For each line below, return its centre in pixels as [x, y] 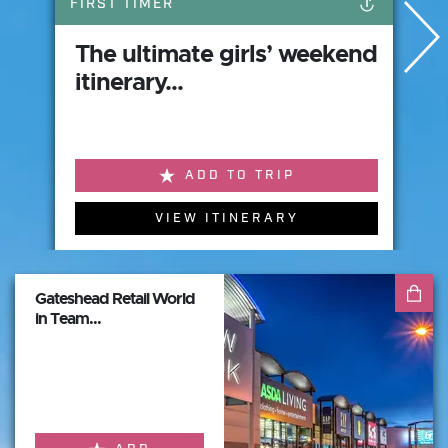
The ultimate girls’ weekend [226, 54]
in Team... [68, 318]
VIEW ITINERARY [226, 218]
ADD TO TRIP [239, 175]
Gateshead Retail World [115, 298]
